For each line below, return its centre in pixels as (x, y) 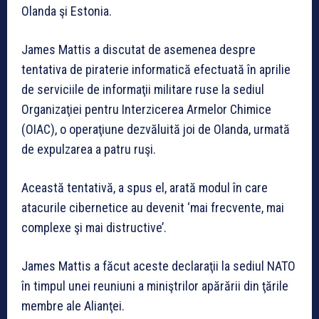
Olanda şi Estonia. (67, 11)
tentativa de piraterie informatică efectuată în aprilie (156, 69)
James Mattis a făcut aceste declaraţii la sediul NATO (158, 266)
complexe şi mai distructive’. (94, 227)
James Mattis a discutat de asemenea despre (138, 49)
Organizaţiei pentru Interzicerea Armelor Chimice (146, 109)
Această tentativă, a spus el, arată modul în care (145, 187)
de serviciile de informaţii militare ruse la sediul (143, 89)
